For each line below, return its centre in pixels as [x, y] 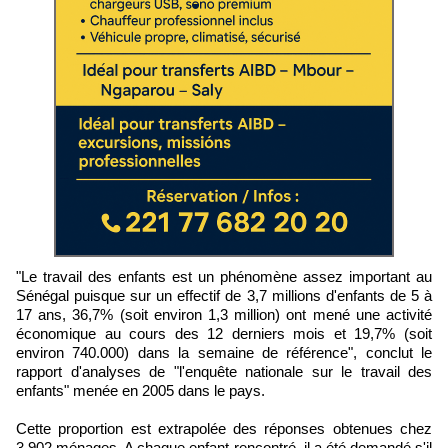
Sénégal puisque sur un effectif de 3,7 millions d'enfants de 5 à [224, 295]
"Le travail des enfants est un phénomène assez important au [22, 276]
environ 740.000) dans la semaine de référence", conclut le [224, 352]
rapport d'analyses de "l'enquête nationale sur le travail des [224, 371]
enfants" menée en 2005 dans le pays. [140, 390]
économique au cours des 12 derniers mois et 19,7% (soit [224, 333]
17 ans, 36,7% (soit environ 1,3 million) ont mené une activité [224, 314]
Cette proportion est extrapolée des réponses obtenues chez [224, 428]
